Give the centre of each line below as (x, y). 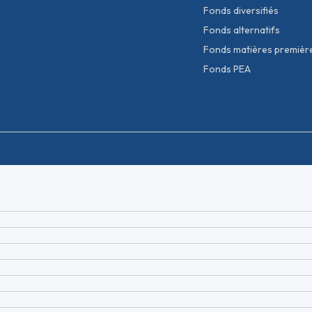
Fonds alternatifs (242, 30)
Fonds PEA (227, 69)
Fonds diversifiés (241, 11)
